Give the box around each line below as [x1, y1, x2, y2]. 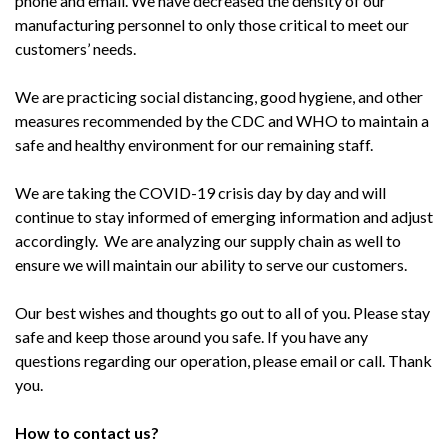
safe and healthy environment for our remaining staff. [15, 135, 382, 155]
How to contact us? [15, 423, 159, 443]
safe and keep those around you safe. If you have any [15, 327, 368, 347]
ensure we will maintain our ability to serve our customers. [15, 255, 410, 275]
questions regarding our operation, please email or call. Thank [15, 351, 432, 371]
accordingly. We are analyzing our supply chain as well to [15, 231, 401, 251]
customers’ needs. [15, 39, 136, 59]
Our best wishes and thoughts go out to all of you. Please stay [15, 303, 430, 323]
